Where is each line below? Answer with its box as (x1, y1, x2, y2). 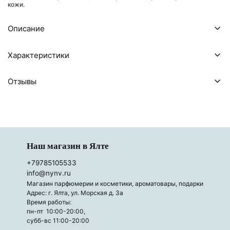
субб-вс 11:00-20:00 (27, 217, 89, 225)
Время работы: (27, 198, 74, 206)
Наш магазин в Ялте (27, 141, 109, 151)
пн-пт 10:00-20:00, (27, 207, 85, 216)
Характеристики (8, 50, 69, 60)
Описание (8, 24, 45, 33)
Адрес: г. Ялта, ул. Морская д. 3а (27, 189, 123, 197)
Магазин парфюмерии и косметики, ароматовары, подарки (27, 180, 203, 188)
